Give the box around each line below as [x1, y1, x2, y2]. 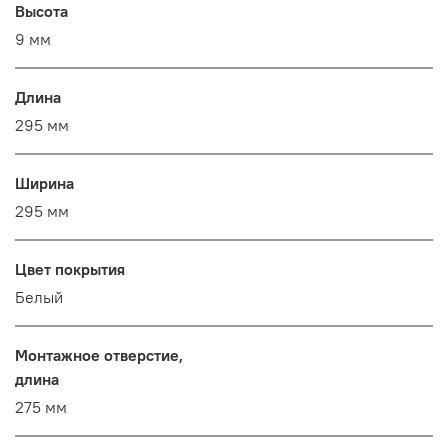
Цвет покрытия [15, 259, 125, 280]
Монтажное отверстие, [15, 345, 183, 366]
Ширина [15, 173, 74, 194]
